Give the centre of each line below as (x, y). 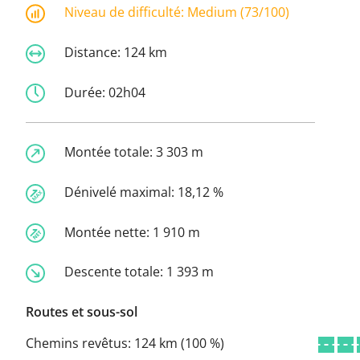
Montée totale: (110, 152)
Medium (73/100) (238, 12)
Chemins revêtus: (80, 344)
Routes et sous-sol (82, 312)
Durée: (86, 92)
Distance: (94, 52)
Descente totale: (115, 272)
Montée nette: (108, 232)
